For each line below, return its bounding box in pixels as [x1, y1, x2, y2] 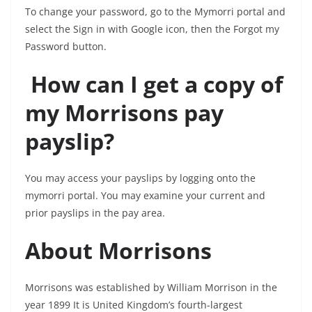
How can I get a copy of [31, 69, 283, 99]
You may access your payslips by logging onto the [25, 171, 256, 185]
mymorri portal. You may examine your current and [25, 189, 265, 202]
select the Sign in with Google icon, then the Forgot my [25, 22, 279, 36]
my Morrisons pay [25, 97, 224, 127]
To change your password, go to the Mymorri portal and [25, 5, 286, 18]
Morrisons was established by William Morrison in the [25, 281, 277, 294]
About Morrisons [25, 235, 212, 265]
